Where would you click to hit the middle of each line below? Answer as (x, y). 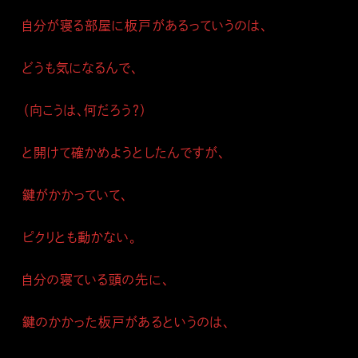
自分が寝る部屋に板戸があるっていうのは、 (145, 26)
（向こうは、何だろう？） (85, 110)
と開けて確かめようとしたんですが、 (124, 153)
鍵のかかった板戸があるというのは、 (126, 322)
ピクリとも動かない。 (80, 237)
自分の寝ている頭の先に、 (96, 280)
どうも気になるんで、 (81, 68)
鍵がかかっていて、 (76, 195)
